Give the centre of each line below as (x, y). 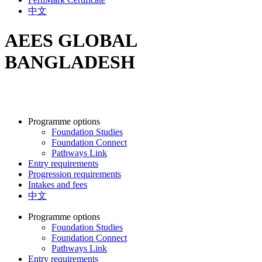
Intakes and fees (58, 184)
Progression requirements (75, 174)
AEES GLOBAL (70, 41)
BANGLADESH (70, 62)
